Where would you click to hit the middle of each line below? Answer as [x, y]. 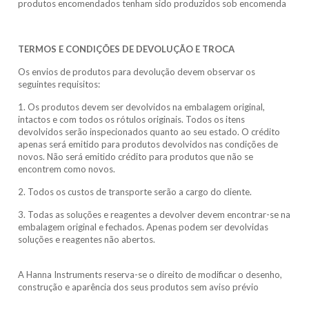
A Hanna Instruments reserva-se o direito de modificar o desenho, [150, 275]
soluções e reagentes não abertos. [87, 239]
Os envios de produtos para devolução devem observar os [137, 72]
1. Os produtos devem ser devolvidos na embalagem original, [142, 107]
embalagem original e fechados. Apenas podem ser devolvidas [143, 227]
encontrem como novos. [67, 169]
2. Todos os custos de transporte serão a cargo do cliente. [135, 192]
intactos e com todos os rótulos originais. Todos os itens [132, 119]
